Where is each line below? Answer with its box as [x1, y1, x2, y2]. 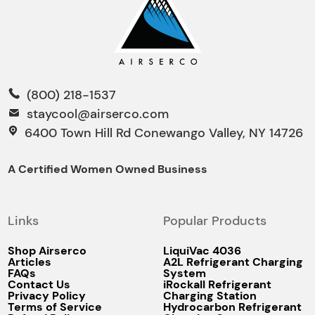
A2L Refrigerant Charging [163, 255, 303, 270]
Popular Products [163, 212, 266, 230]
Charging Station [163, 288, 257, 304]
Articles [8, 255, 52, 270]
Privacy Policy [8, 288, 86, 304]
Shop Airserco [8, 243, 87, 259]
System [163, 266, 206, 281]
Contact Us [8, 277, 71, 292]
